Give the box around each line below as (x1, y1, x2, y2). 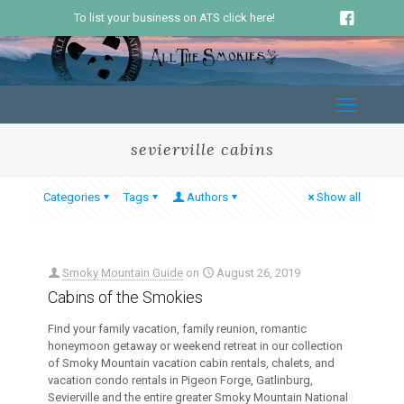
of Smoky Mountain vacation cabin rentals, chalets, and (48, 356, 335, 370)
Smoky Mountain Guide (62, 266, 183, 280)
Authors (187, 190, 228, 204)
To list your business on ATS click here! (73, 11, 275, 24)
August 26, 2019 (216, 266, 300, 280)
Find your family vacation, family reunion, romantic (48, 322, 307, 335)
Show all (317, 190, 361, 204)
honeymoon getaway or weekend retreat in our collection (48, 339, 343, 353)
